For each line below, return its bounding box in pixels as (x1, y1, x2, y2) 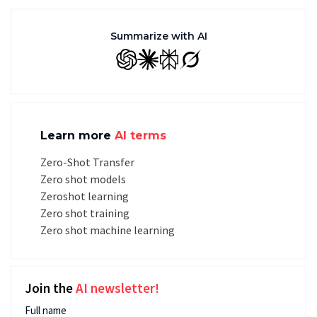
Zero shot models (40, 172, 126, 186)
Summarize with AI (110, 30, 207, 42)
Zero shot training (40, 206, 129, 220)
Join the (25, 279, 76, 296)
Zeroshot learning (40, 189, 129, 203)
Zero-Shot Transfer (40, 155, 134, 169)
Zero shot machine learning (40, 223, 175, 237)
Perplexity (168, 62, 212, 73)
